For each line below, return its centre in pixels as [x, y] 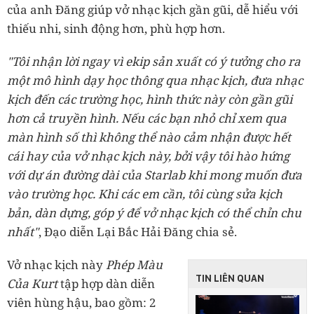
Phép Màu [134, 264]
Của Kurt [32, 283]
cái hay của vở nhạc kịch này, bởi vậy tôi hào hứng [148, 156]
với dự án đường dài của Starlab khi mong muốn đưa [155, 175]
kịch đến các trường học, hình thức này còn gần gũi [150, 99]
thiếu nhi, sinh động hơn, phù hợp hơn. [116, 28]
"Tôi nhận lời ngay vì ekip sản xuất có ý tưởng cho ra [154, 61]
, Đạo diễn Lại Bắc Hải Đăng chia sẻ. [138, 231]
